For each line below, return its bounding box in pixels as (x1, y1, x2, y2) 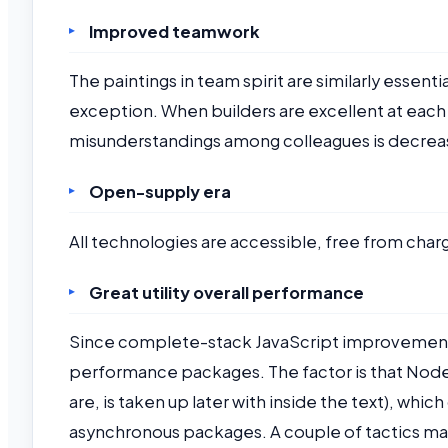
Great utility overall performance (89, 282, 364, 304)
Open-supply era (89, 181, 231, 203)
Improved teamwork (89, 20, 260, 42)
